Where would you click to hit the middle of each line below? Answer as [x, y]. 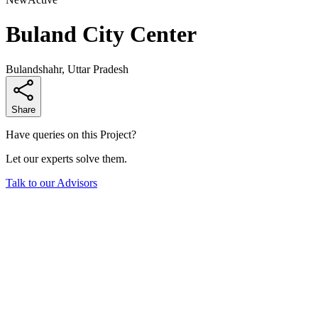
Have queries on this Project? [71, 134]
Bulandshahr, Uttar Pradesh [67, 69]
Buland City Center [101, 34]
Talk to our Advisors [51, 182]
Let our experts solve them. [66, 158]
